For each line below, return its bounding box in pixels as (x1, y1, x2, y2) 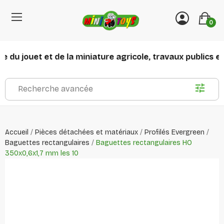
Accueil (5, 127, 28, 136)
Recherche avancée (18, 84, 93, 94)
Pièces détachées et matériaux (35, 127, 138, 136)
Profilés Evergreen (144, 127, 204, 136)
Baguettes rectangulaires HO (96, 138, 192, 147)
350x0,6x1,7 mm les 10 (5, 148, 78, 157)
